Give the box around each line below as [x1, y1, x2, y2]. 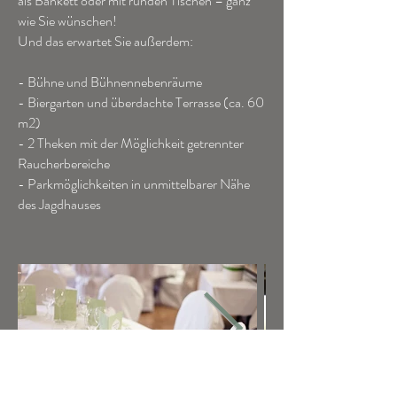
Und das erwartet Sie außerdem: [18, 31, 193, 51]
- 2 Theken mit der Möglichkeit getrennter [18, 133, 244, 153]
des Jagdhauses [18, 194, 101, 214]
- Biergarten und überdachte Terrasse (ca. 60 [18, 92, 264, 113]
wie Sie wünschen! [18, 11, 117, 31]
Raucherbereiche [18, 153, 110, 174]
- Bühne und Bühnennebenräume [18, 72, 202, 92]
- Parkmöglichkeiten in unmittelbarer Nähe [18, 174, 250, 194]
